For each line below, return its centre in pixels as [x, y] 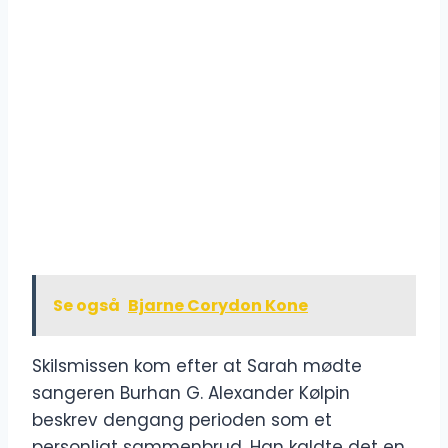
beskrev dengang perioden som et [182, 420]
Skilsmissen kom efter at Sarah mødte [197, 366]
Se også [86, 306]
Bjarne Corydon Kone [218, 306]
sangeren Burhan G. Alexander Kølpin [191, 393]
